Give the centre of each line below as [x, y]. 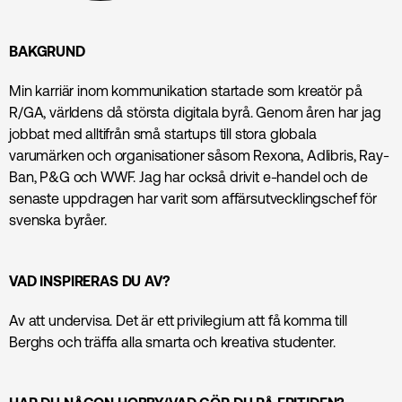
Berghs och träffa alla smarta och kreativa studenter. [172, 341]
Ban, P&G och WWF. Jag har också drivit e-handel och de [188, 176]
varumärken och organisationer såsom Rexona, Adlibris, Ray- [199, 155]
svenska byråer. [58, 219]
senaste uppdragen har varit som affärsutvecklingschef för [193, 198]
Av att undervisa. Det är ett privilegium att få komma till [178, 320]
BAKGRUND [47, 51]
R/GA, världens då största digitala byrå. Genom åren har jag [195, 112]
